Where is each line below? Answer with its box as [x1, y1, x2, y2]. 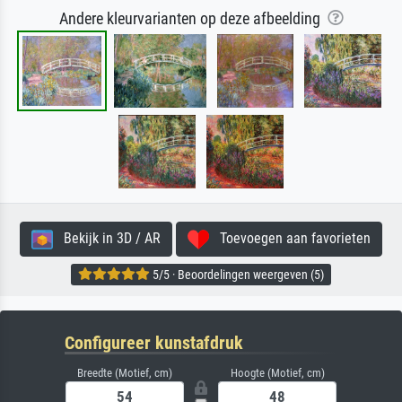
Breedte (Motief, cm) [77, 366, 172, 380]
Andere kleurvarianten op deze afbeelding [58, 10, 328, 29]
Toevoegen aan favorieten [209, 230, 371, 248]
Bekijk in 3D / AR [53, 230, 161, 248]
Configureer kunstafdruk [65, 332, 243, 354]
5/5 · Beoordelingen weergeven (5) [150, 267, 324, 282]
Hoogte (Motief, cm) [230, 366, 325, 380]
